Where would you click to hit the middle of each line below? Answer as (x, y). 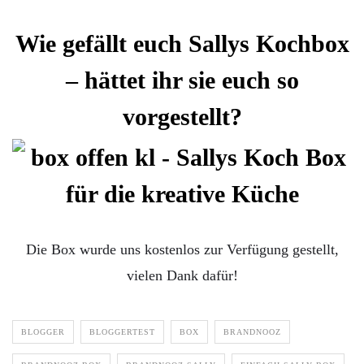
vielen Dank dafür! (182, 275)
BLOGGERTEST (122, 331)
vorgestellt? (182, 116)
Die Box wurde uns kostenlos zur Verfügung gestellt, (182, 249)
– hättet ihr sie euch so (182, 80)
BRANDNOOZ (252, 331)
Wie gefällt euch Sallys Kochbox (182, 43)
